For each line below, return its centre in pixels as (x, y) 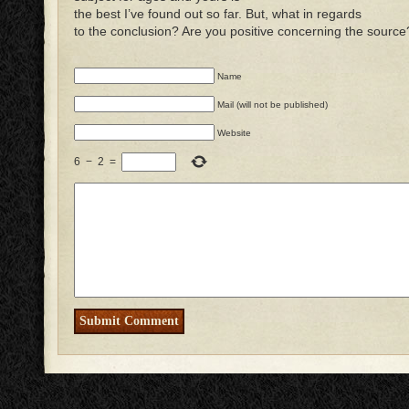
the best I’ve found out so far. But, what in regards (218, 13)
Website (234, 132)
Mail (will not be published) (273, 104)
